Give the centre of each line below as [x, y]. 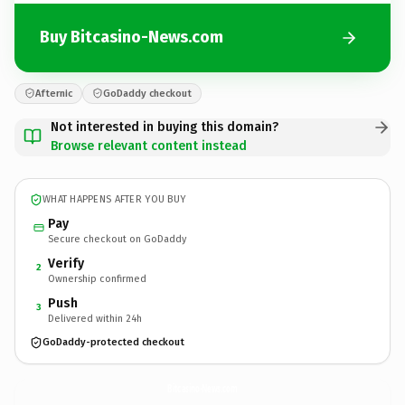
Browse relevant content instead [149, 146]
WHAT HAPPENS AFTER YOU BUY [114, 199]
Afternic [54, 93]
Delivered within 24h [95, 318]
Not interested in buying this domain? [165, 127]
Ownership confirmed [97, 278]
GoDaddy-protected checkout [113, 342]
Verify [66, 263]
